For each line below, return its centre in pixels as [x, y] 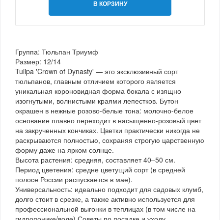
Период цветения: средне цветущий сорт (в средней [100, 169]
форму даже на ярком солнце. [65, 150]
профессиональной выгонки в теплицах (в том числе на [105, 208]
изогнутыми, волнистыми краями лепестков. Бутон [97, 100]
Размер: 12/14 [38, 61]
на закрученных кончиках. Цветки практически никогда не [108, 130]
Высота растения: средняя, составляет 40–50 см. [95, 159]
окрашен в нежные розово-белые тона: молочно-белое [104, 110]
